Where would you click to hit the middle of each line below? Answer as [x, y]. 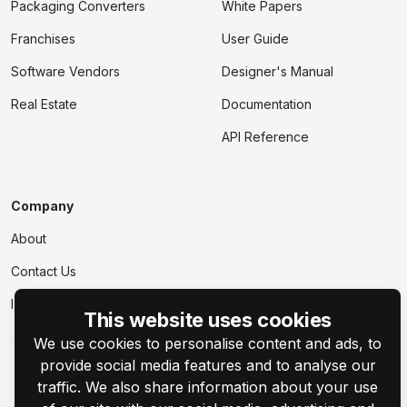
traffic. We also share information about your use [208, 387]
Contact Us [44, 272]
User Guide [255, 39]
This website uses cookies [208, 320]
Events [31, 304]
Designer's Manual [278, 72]
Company [42, 206]
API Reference [265, 137]
